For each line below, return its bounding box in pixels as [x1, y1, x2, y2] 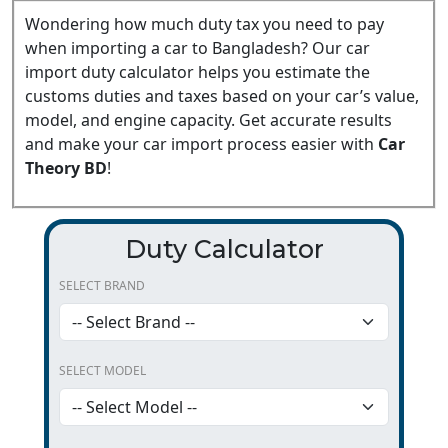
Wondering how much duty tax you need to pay [25, 13, 384, 36]
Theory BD [25, 157, 107, 180]
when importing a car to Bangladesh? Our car [25, 37, 370, 60]
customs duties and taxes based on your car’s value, [25, 85, 419, 108]
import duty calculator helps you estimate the [25, 61, 370, 84]
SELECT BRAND [59, 277, 145, 295]
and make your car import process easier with [25, 133, 378, 156]
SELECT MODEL [59, 362, 146, 380]
